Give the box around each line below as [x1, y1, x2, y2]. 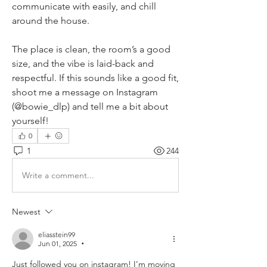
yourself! [12, 115, 49, 126]
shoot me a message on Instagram [12, 86, 158, 98]
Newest [12, 206, 41, 217]
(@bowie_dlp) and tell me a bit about [12, 101, 168, 112]
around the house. [12, 15, 89, 26]
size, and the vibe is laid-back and [12, 58, 154, 69]
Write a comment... [22, 169, 94, 181]
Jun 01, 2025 [38, 239, 77, 248]
